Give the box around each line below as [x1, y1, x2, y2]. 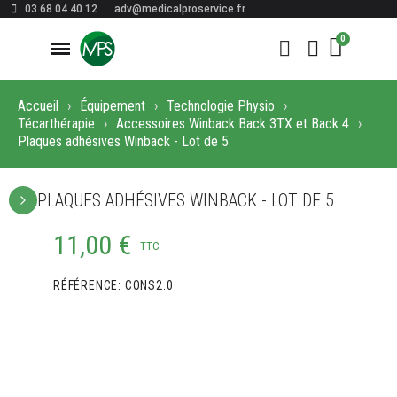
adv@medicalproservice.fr [114, 3, 245, 15]
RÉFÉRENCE [53, 278, 119, 292]
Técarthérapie [18, 115, 95, 132]
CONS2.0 [124, 278, 174, 292]
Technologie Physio [167, 97, 275, 114]
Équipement [80, 97, 145, 114]
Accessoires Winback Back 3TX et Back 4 [116, 115, 349, 132]
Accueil [18, 97, 58, 114]
